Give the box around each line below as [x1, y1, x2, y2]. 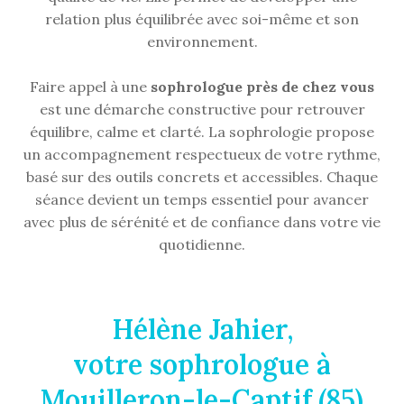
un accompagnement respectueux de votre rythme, [23, 144, 381, 163]
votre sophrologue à [73, 346, 331, 381]
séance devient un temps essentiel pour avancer [35, 189, 369, 208]
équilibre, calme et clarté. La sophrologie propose [30, 122, 374, 141]
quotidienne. [159, 234, 245, 253]
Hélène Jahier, [111, 311, 293, 346]
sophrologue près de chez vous [151, 77, 374, 96]
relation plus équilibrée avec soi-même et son [45, 9, 359, 28]
